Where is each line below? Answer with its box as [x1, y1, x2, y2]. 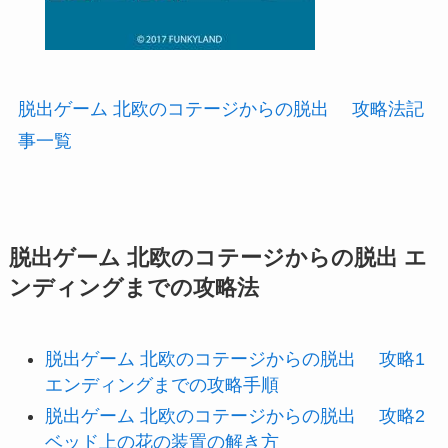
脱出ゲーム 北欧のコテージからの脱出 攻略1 [44, 349, 425, 370]
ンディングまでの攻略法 [8, 276, 259, 301]
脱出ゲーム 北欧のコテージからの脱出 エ [8, 246, 427, 271]
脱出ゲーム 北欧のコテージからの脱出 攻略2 [44, 405, 425, 426]
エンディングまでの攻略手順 [44, 375, 279, 396]
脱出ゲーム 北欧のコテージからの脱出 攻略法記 [17, 99, 424, 120]
